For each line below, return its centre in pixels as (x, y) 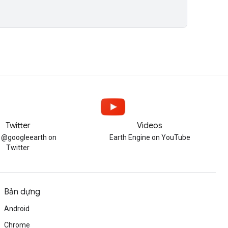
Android (17, 209)
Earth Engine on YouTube (150, 137)
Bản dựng (22, 192)
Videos (150, 126)
